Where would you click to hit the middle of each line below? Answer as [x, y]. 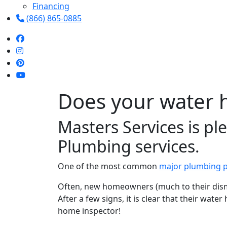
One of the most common [108, 166]
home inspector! [89, 211]
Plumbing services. [129, 146]
